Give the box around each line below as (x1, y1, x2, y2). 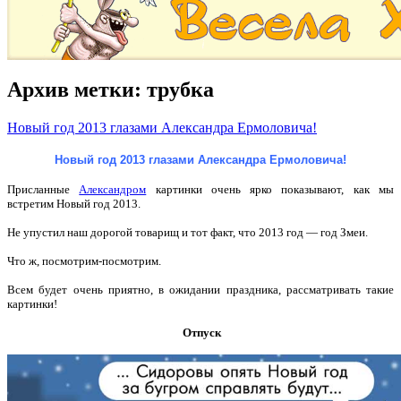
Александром (79, 183, 147, 197)
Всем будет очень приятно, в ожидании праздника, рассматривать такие (7, 283, 394, 297)
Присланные (7, 183, 80, 197)
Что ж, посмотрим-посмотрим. (7, 254, 161, 269)
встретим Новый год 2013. (7, 197, 141, 211)
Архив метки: (7, 77, 147, 101)
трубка (147, 77, 214, 101)
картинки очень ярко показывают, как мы (146, 183, 395, 197)
